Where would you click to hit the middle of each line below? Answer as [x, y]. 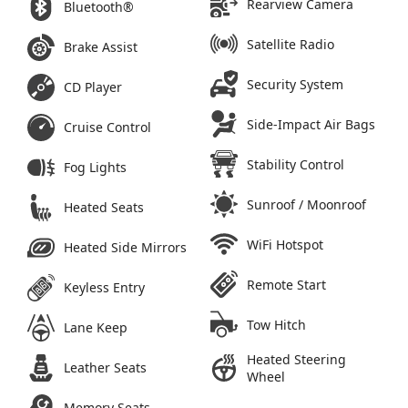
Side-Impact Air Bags [311, 124]
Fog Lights [95, 168]
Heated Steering [296, 360]
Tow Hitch [276, 324]
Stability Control [296, 164]
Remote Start [286, 284]
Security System [295, 84]
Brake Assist [101, 47]
